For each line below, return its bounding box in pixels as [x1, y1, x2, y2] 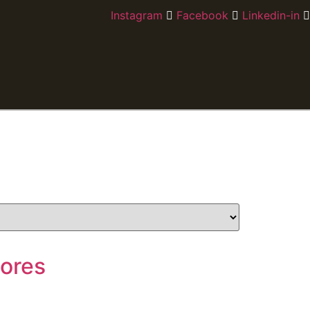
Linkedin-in [242, 8, 300, 22]
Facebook [176, 8, 228, 22]
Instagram [111, 8, 163, 22]
